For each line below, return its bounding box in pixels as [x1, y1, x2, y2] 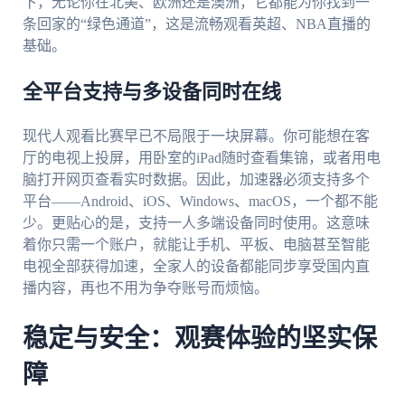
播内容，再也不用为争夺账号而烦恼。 [22, 280, 268, 297]
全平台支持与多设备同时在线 [22, 82, 281, 103]
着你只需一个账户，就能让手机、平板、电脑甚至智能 [22, 237, 370, 253]
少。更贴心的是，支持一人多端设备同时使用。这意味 [22, 215, 370, 231]
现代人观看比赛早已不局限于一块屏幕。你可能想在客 [22, 128, 370, 145]
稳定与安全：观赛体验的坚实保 [22, 326, 377, 353]
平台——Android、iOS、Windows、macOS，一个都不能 [22, 193, 378, 210]
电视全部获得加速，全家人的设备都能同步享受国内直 [22, 259, 370, 275]
